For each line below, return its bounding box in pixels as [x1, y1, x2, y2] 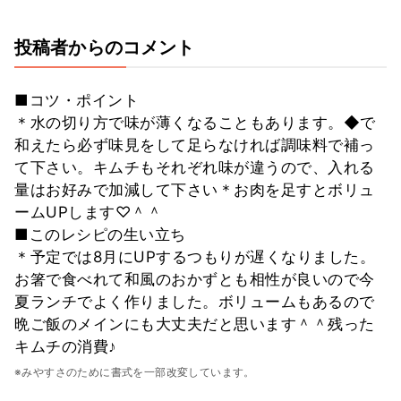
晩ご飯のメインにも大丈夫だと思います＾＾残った [14, 314, 375, 333]
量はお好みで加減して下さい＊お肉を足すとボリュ [14, 180, 375, 199]
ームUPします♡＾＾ [14, 202, 162, 221]
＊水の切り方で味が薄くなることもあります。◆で [14, 113, 376, 132]
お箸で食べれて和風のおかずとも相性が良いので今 [14, 269, 375, 288]
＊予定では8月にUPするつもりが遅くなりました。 [14, 247, 375, 266]
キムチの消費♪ [14, 337, 117, 355]
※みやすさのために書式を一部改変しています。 [14, 364, 255, 379]
